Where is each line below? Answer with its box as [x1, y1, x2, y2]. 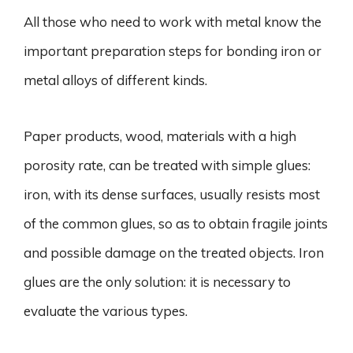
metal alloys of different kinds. [24, 71, 207, 88]
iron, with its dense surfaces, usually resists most [24, 185, 320, 203]
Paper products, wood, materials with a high [24, 127, 296, 144]
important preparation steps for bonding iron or [24, 42, 321, 59]
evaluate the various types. [24, 302, 188, 319]
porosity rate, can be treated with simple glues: [24, 156, 310, 173]
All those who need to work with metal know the [24, 13, 321, 30]
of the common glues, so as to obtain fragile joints [24, 214, 328, 232]
